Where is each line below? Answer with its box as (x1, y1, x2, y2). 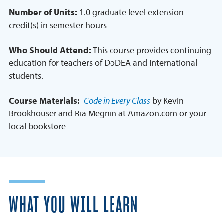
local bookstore (9, 120, 66, 132)
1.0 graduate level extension (77, 6, 184, 18)
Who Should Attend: (9, 44, 91, 56)
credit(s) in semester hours (9, 19, 107, 31)
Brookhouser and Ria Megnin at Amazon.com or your (9, 108, 206, 119)
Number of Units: (9, 6, 77, 18)
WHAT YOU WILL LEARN (9, 194, 138, 217)
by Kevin (150, 95, 184, 107)
